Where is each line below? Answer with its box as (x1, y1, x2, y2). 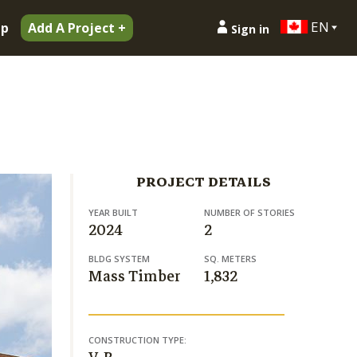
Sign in (231, 21, 269, 37)
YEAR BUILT (88, 206, 138, 218)
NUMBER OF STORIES (203, 206, 295, 218)
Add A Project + (28, 19, 126, 37)
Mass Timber (88, 264, 181, 288)
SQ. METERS (203, 253, 257, 265)
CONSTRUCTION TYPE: (88, 334, 186, 346)
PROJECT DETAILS (135, 171, 272, 194)
